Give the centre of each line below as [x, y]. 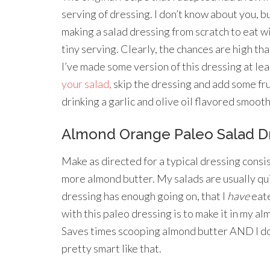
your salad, [86, 84]
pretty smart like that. [111, 248]
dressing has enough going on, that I [144, 196]
